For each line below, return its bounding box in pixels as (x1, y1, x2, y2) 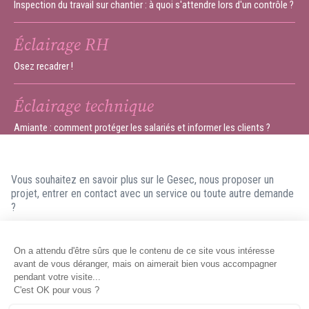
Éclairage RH (14, 32, 109, 57)
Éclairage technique (14, 94, 154, 118)
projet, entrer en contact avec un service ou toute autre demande (11, 187, 294, 201)
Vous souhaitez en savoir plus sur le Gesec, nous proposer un (11, 173, 274, 187)
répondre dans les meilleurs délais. (11, 242, 159, 256)
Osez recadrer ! (14, 60, 73, 73)
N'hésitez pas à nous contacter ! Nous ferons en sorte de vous (11, 228, 281, 242)
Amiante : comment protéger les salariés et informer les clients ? (14, 121, 270, 134)
